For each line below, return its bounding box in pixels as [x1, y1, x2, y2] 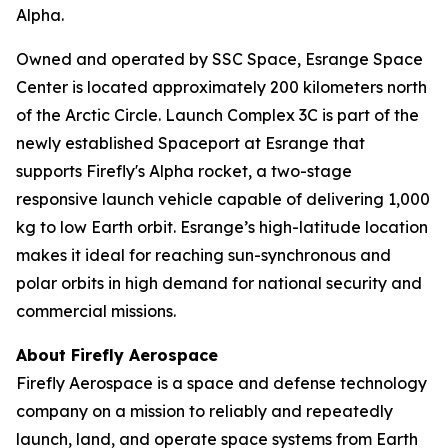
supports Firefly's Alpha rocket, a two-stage [16, 161, 352, 182]
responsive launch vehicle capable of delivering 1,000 [16, 189, 430, 210]
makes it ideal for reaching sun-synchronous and [16, 245, 391, 266]
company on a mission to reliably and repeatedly [16, 401, 393, 422]
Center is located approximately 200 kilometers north [16, 77, 427, 98]
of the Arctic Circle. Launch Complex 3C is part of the [16, 105, 419, 126]
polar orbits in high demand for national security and [16, 273, 422, 294]
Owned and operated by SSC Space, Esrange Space [16, 49, 423, 70]
